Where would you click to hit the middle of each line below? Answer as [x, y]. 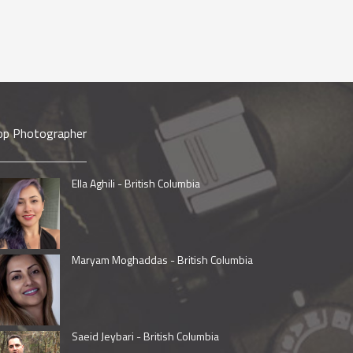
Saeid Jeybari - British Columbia [145, 336]
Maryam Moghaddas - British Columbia [162, 259]
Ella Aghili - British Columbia [136, 183]
